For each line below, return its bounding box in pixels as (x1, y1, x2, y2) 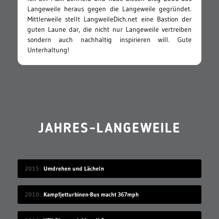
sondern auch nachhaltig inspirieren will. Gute (27, 35, 192, 44)
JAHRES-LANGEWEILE (38, 122, 181, 136)
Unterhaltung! (27, 45, 69, 55)
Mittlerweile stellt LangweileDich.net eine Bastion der (27, 15, 192, 24)
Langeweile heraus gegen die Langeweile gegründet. (27, 4, 192, 14)
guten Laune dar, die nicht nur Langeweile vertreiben (27, 25, 192, 34)
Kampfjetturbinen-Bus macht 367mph (43, 191, 139, 198)
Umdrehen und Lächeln (43, 165, 104, 173)
